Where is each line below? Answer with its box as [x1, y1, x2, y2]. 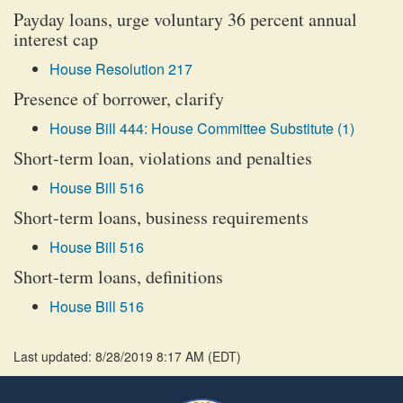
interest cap [13, 27, 98, 51]
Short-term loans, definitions [13, 264, 223, 289]
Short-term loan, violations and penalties [13, 146, 312, 170]
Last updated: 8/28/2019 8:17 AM [13, 347, 208, 365]
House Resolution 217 [49, 58, 193, 79]
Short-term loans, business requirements [13, 205, 309, 229]
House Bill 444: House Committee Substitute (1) [49, 118, 354, 139]
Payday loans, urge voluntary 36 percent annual [13, 7, 357, 31]
